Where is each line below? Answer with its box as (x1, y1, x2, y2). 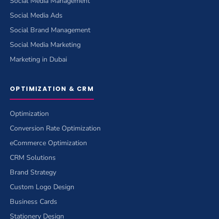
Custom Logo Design (10, 182, 74, 192)
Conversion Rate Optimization (10, 123, 101, 133)
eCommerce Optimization (10, 138, 87, 148)
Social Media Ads (10, 10, 63, 20)
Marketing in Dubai (10, 54, 67, 64)
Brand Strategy (10, 167, 56, 177)
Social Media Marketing (10, 40, 81, 49)
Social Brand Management (10, 25, 90, 35)
